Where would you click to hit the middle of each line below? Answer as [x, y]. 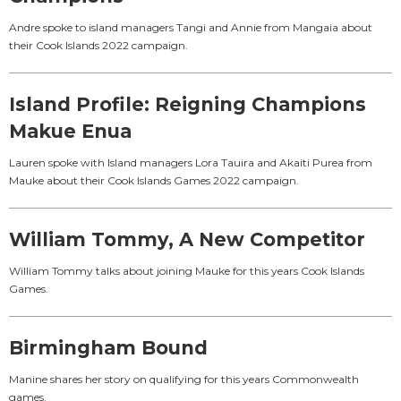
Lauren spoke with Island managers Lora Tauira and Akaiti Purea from [191, 162]
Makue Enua [70, 131]
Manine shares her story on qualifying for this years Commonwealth [184, 379]
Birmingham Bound [108, 347]
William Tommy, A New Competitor [187, 239]
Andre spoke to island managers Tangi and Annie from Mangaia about [191, 27]
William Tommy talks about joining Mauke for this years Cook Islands [187, 270]
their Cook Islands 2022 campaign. [98, 45]
